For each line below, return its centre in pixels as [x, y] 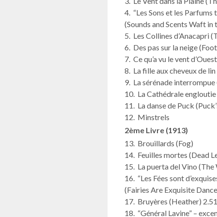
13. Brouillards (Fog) [159, 143]
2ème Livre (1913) [156, 130]
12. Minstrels [147, 117]
